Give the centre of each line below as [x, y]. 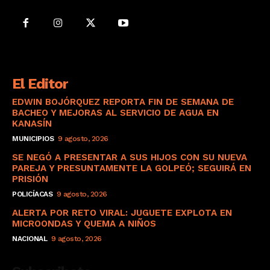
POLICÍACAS [32, 194]
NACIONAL [30, 238]
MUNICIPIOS [33, 138]
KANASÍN [32, 123]
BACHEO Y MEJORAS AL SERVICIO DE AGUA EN [115, 112]
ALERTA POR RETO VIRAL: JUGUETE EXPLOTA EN [122, 212]
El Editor [40, 83]
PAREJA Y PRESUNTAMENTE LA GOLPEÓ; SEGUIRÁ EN [132, 168]
